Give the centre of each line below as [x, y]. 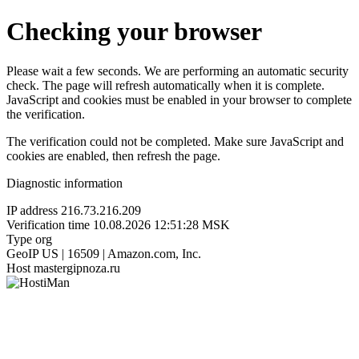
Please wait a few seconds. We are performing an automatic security [177, 71]
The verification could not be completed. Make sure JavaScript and [175, 141]
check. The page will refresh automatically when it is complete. [165, 85]
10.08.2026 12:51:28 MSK [161, 224]
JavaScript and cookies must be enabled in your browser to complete [179, 99]
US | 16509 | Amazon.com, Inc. [121, 253]
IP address [32, 210]
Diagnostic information [65, 183]
